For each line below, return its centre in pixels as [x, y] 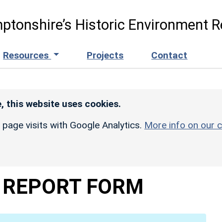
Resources [27, 55]
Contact [169, 55]
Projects [105, 55]
